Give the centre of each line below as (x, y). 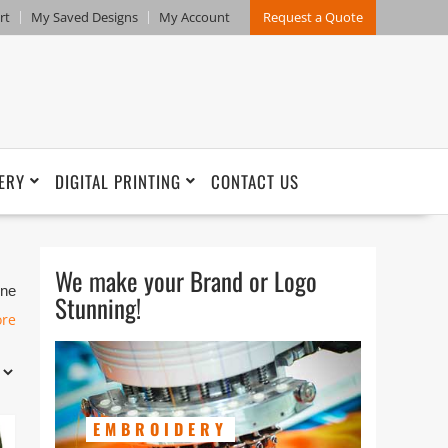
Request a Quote (313, 17)
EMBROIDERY (160, 428)
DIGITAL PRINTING (118, 181)
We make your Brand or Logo (186, 280)
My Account (194, 17)
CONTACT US (255, 181)
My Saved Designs (84, 17)
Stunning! (98, 307)
